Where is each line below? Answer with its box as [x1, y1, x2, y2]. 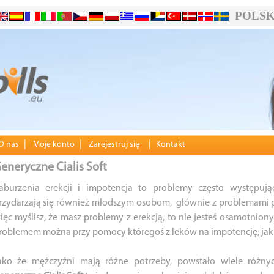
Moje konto [32, 140, 75, 150]
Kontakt [155, 140, 185, 150]
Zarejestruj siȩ [88, 140, 140, 150]
